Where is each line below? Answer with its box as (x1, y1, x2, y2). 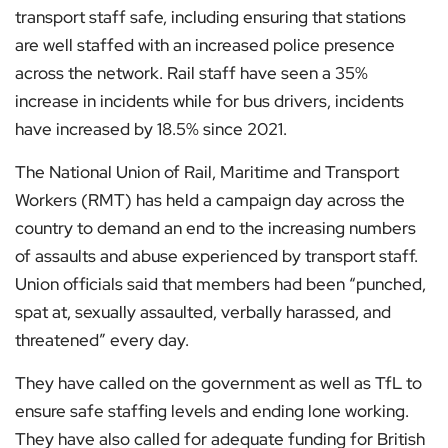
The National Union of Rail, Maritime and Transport (15, 161, 399, 184)
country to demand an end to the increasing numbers (15, 217, 416, 240)
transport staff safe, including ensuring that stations (15, 6, 406, 29)
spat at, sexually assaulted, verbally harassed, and (15, 301, 391, 324)
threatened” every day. (15, 329, 189, 352)
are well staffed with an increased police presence (15, 34, 395, 57)
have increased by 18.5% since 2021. (15, 118, 287, 141)
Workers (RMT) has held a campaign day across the (15, 189, 405, 212)
